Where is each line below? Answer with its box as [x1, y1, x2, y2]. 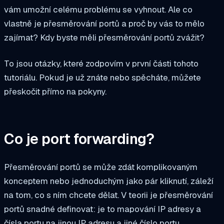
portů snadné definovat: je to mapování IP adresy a [4, 203, 201, 215]
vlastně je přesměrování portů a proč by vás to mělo [4, 18, 204, 29]
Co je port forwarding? [4, 129, 154, 149]
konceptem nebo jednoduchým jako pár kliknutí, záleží [4, 175, 213, 187]
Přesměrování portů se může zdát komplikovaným [4, 161, 197, 173]
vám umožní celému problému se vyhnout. [4, 4, 168, 15]
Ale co [168, 4, 192, 15]
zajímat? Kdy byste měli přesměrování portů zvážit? [4, 32, 204, 43]
